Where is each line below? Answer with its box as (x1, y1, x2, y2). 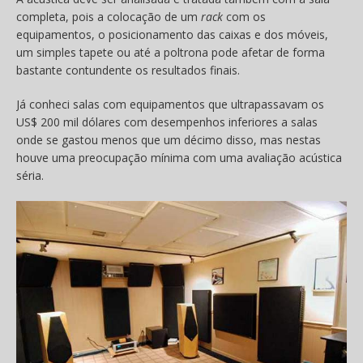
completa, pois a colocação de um (16, 9, 201, 25)
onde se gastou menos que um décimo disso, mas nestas (16, 132, 321, 148)
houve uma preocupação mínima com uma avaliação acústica (16, 150, 342, 166)
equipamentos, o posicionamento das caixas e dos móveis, (16, 27, 328, 43)
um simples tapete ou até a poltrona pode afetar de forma (16, 45, 325, 61)
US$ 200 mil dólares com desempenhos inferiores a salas (16, 114, 318, 130)
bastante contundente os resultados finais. (16, 62, 240, 79)
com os (223, 9, 266, 25)
